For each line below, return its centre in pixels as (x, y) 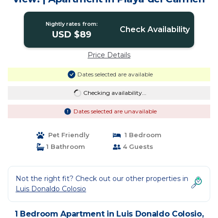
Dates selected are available (115, 74)
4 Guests (137, 146)
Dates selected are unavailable (115, 111)
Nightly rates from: (72, 24)
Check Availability (154, 29)
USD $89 (72, 35)
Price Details (109, 55)
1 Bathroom (64, 146)
